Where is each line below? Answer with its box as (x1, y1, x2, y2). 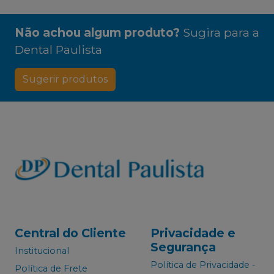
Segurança (150, 239, 216, 254)
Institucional (15, 245, 69, 257)
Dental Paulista (15, 42, 102, 57)
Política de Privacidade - (150, 259, 256, 271)
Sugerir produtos (23, 73, 108, 86)
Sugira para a (183, 25, 259, 40)
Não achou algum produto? (15, 25, 180, 40)
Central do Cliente (15, 225, 126, 240)
